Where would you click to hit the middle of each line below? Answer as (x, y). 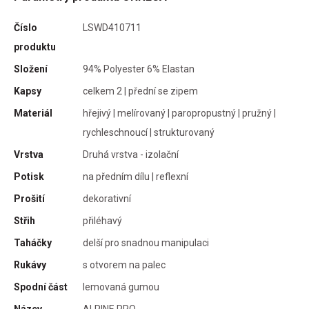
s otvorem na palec (124, 265)
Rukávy (30, 265)
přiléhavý (102, 221)
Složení (31, 69)
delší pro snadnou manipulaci (146, 243)
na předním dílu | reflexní (136, 177)
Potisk (29, 177)
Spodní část (41, 287)
